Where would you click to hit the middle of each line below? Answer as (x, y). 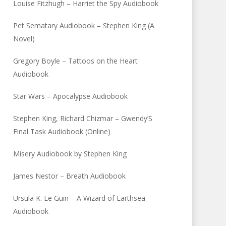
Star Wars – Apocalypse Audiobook (71, 96)
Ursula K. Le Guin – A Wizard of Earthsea (79, 198)
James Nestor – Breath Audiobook (70, 176)
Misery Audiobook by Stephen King (70, 154)
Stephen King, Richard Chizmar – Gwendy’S (83, 118)
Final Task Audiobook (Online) (62, 131)
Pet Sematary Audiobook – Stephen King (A (84, 25)
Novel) (24, 39)
